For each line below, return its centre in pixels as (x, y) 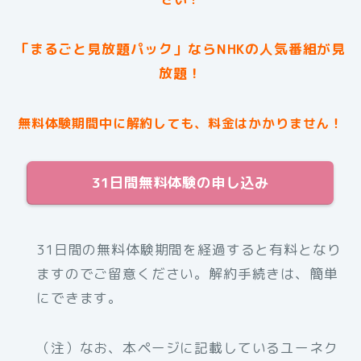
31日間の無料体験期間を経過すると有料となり (189, 250)
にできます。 (80, 298)
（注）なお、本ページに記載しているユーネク (187, 348)
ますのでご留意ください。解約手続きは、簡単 (187, 274)
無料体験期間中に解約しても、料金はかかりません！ (180, 124)
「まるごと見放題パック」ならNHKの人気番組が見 (180, 49)
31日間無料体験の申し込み (180, 183)
